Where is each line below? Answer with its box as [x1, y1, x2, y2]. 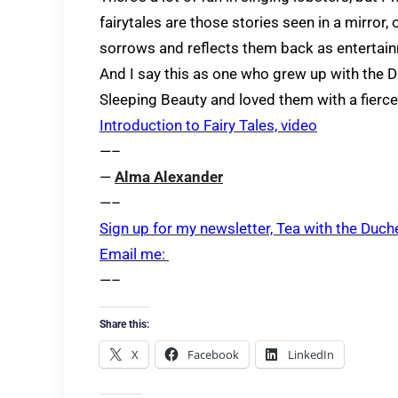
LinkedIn [288, 346, 334, 362]
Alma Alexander [115, 168, 223, 186]
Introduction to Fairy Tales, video [99, 116, 317, 134]
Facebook [187, 346, 239, 362]
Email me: [99, 245, 169, 263]
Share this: [99, 318, 149, 330]
